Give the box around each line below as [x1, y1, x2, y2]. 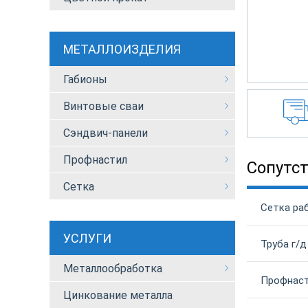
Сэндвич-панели [63, 126, 148, 140]
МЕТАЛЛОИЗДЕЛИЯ [63, 41, 181, 56]
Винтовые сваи [63, 100, 144, 113]
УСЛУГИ [63, 230, 111, 245]
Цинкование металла [63, 289, 173, 302]
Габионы [63, 73, 107, 86]
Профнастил [63, 153, 127, 166]
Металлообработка [63, 262, 162, 275]
